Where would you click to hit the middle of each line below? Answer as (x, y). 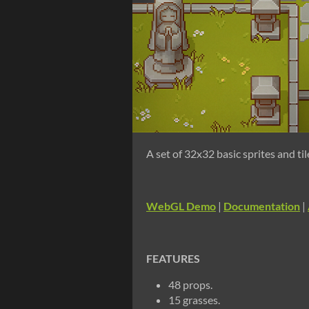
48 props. (190, 285)
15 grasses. (194, 300)
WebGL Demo (181, 206)
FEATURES (173, 258)
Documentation (262, 206)
